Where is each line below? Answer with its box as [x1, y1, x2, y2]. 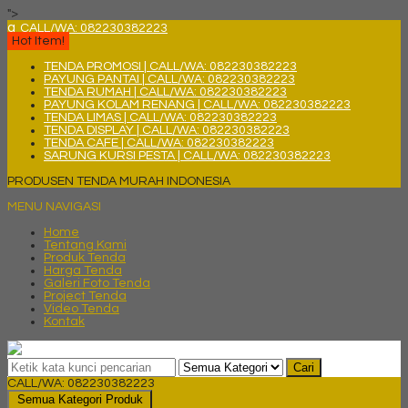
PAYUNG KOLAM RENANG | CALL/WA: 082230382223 [44, 98, 351, 111]
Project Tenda [44, 290, 127, 302]
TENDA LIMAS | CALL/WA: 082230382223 [44, 111, 277, 124]
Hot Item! [12, 35, 65, 47]
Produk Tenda [44, 251, 126, 264]
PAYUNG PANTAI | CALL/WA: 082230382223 [44, 73, 295, 86]
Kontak [44, 315, 85, 328]
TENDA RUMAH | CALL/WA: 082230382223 [44, 86, 287, 98]
